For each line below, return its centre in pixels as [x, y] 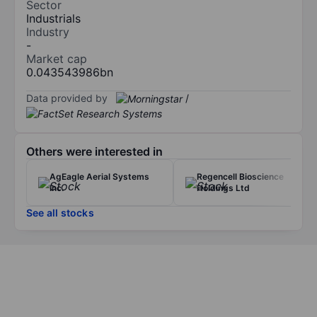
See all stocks [60, 213]
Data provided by [67, 98]
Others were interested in [94, 152]
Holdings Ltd [223, 188]
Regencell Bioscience [240, 177]
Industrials [53, 18]
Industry [48, 31]
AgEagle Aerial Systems [99, 177]
